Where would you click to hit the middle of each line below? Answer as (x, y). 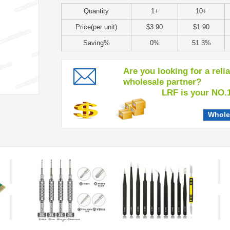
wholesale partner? (162, 82)
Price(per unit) (96, 27)
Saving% (96, 43)
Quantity (96, 11)
